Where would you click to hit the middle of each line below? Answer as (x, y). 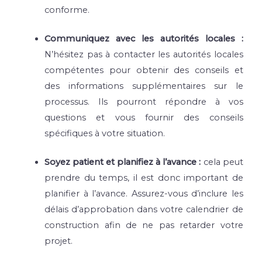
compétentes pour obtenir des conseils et (144, 70)
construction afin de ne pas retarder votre (144, 225)
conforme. (67, 10)
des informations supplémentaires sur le (144, 86)
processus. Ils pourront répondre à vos (144, 101)
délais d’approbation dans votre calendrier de (144, 209)
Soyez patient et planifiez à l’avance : (124, 162)
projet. (59, 241)
